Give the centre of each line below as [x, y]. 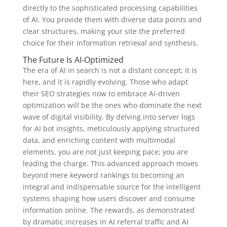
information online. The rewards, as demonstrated [108, 210]
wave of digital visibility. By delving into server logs [109, 117]
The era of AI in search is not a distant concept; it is [110, 70]
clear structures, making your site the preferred [104, 31]
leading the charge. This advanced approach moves [110, 164]
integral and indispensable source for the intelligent [111, 187]
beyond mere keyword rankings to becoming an [103, 175]
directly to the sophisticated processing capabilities [110, 8]
